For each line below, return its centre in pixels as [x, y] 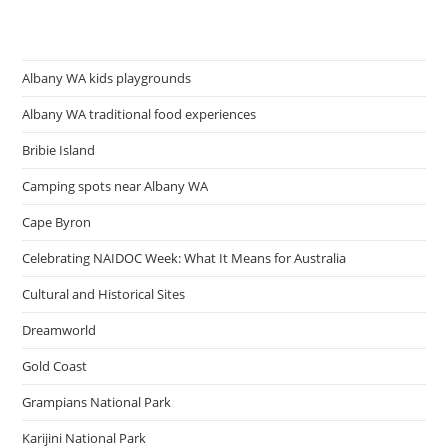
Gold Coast [55, 366]
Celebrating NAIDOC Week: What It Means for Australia [184, 258]
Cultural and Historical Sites [104, 294]
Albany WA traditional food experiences [139, 114]
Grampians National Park [97, 402]
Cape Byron [57, 222]
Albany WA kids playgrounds [107, 78]
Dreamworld [59, 330]
